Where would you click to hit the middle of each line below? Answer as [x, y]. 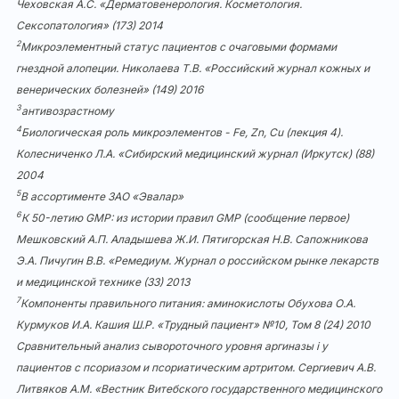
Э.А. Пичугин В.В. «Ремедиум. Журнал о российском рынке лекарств [197, 260]
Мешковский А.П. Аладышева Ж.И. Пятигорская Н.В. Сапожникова [192, 239]
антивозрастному [68, 110]
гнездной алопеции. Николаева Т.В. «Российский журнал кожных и [193, 68]
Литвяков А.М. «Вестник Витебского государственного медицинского [199, 388]
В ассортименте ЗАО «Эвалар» [102, 196]
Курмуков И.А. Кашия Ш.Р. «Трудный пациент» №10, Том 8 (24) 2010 [193, 324]
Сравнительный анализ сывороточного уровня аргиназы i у [172, 346]
